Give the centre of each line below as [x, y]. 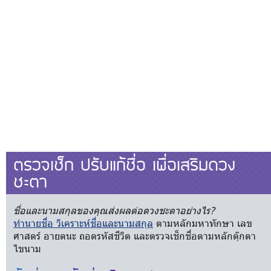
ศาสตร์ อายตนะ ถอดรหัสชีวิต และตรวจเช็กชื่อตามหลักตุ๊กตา [135, 236]
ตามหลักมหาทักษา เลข [203, 223]
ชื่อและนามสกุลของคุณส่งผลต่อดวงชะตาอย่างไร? [114, 210]
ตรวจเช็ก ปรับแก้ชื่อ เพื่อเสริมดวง [124, 164]
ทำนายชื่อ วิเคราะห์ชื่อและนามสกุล [83, 223]
